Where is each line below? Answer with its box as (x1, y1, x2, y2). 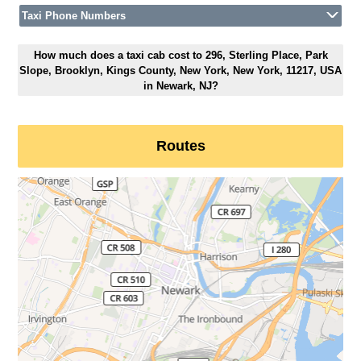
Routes (156, 138, 205, 155)
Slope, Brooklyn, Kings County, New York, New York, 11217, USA (19, 64, 342, 77)
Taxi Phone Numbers (22, 10, 127, 23)
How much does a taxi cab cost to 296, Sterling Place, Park (33, 48, 328, 61)
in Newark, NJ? (143, 79, 218, 92)
